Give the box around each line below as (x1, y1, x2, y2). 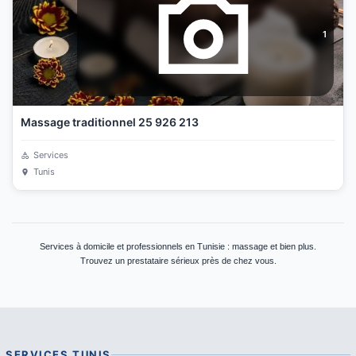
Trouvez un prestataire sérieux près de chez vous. (79, 256, 277, 265)
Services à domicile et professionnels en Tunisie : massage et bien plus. (40, 242, 316, 251)
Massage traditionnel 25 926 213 (21, 115, 199, 129)
